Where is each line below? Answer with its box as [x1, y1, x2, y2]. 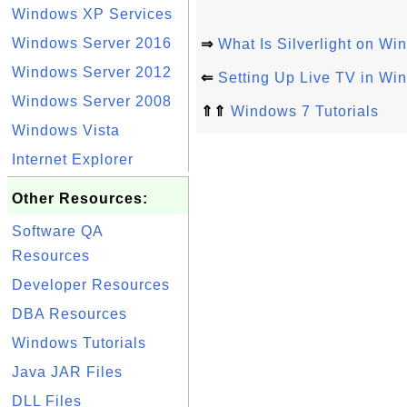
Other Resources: [12, 191, 148, 206]
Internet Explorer [12, 152, 134, 167]
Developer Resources [12, 277, 170, 293]
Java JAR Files [12, 364, 123, 380]
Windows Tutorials [12, 335, 146, 351]
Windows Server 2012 [12, 65, 172, 80]
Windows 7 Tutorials [231, 104, 379, 119]
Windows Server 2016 [12, 35, 172, 51]
